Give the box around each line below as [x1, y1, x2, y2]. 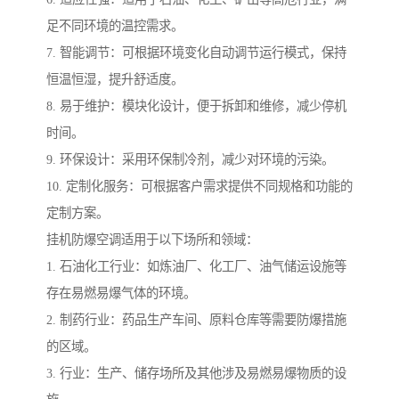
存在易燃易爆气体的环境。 [46, 286, 196, 301]
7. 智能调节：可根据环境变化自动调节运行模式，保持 [46, 45, 346, 61]
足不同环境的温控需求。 [46, 19, 183, 34]
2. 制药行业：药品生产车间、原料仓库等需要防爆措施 [46, 313, 346, 328]
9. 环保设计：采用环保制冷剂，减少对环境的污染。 [46, 152, 334, 167]
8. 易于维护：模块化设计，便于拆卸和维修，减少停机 [46, 99, 346, 114]
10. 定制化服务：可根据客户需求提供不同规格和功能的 [46, 179, 353, 194]
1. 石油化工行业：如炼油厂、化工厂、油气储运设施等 [46, 259, 346, 274]
